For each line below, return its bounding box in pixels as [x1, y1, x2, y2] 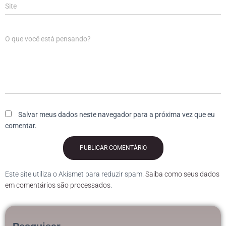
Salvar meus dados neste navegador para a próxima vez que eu [18, 110, 215, 119]
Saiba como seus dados [145, 170, 219, 178]
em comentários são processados [5, 181, 110, 189]
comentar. [5, 122, 37, 130]
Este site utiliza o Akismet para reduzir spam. [5, 170, 145, 178]
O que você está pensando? [5, 35, 91, 43]
